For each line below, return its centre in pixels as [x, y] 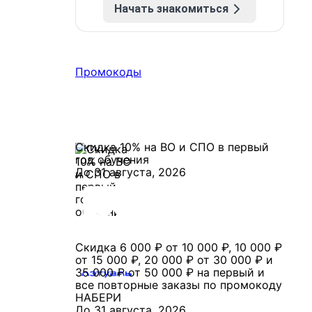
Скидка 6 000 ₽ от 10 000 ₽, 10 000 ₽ [179, 247]
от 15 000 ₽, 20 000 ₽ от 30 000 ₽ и [174, 260]
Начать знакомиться [171, 9]
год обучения [112, 159]
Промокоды [108, 72]
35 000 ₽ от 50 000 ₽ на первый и [170, 272]
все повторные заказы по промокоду [179, 285]
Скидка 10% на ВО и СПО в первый [172, 147]
